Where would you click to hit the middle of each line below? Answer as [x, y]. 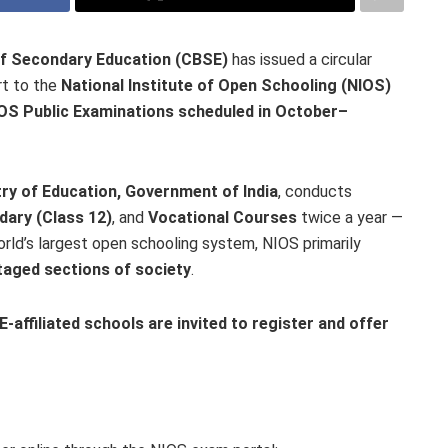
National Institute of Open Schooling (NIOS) [226, 85]
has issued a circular [300, 59]
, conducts [315, 191]
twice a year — [350, 217]
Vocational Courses [222, 217]
